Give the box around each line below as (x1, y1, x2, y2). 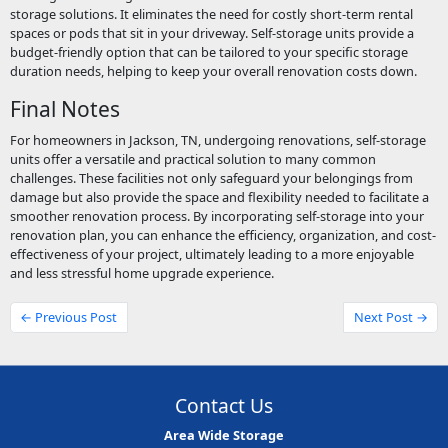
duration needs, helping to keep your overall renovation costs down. (9, 62, 417, 80)
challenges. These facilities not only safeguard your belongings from (9, 169, 413, 188)
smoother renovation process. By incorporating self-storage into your (9, 207, 424, 226)
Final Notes (9, 94, 120, 123)
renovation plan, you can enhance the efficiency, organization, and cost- (9, 226, 436, 245)
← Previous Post (20, 308, 118, 327)
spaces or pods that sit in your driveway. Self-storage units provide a (9, 24, 414, 42)
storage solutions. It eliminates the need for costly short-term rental (9, 5, 413, 23)
